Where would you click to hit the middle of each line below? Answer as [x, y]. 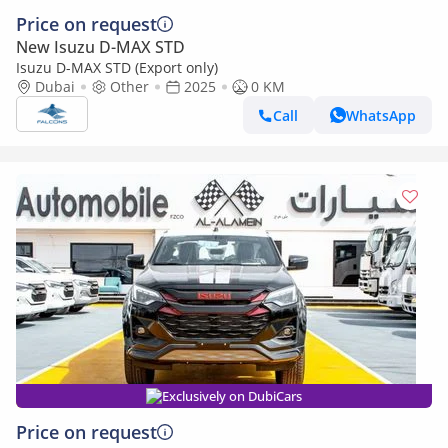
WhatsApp [381, 115]
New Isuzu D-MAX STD [100, 47]
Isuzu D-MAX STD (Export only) [117, 67]
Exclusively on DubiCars [232, 396]
